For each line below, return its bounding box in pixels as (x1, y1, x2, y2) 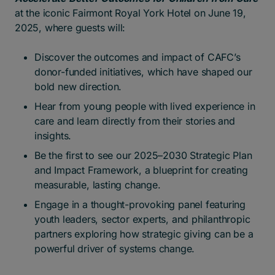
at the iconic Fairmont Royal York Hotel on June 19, (15, 7, 246, 19)
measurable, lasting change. (34, 179, 161, 191)
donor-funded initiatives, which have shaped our (34, 66, 252, 78)
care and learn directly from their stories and (34, 115, 235, 127)
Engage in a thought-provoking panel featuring (34, 198, 246, 211)
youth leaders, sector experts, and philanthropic (34, 213, 250, 225)
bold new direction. (34, 80, 122, 93)
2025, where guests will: (15, 21, 126, 34)
